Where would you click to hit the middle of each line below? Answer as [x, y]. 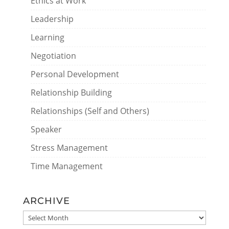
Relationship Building [71, 93]
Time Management [66, 166]
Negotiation [53, 56]
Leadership [52, 19]
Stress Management [69, 148]
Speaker [46, 129]
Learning [47, 37]
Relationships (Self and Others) [90, 111]
